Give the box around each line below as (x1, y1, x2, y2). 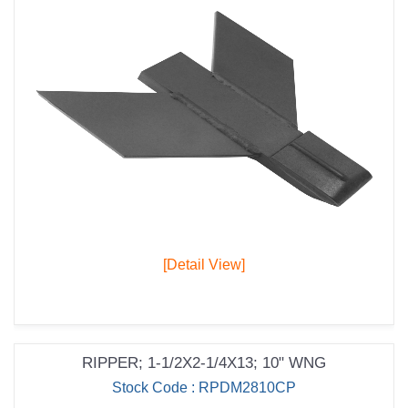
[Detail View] (163, 257, 245, 273)
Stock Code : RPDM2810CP (112, 380, 296, 396)
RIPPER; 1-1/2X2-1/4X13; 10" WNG (82, 354, 326, 372)
